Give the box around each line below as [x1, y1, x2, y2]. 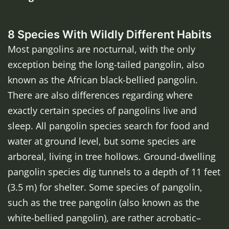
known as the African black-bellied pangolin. [8, 74, 198, 86]
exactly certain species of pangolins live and [8, 104, 197, 117]
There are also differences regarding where [8, 89, 193, 102]
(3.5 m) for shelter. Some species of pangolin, [8, 181, 202, 194]
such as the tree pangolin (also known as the [8, 196, 199, 209]
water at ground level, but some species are [8, 135, 196, 148]
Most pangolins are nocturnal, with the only [8, 43, 195, 56]
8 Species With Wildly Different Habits [8, 28, 212, 41]
